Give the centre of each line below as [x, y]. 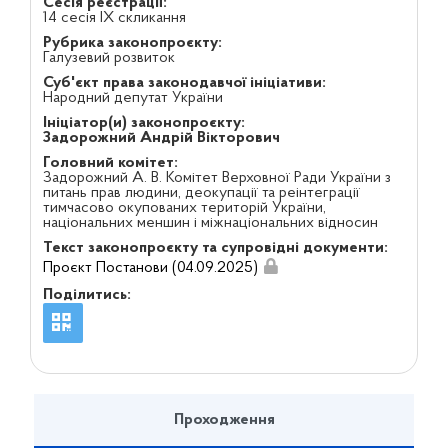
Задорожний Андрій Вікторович [161, 138]
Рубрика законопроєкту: [132, 43]
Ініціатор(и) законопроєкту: [143, 123]
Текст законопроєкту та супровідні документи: [215, 248]
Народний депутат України [132, 98]
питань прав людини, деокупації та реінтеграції [201, 193]
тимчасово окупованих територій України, [184, 208]
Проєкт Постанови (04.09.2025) [150, 267]
